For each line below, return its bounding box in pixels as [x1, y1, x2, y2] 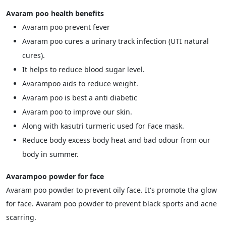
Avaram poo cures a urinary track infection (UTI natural [22, 36, 209, 46]
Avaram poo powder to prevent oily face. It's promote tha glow [6, 185, 217, 195]
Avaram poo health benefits [6, 9, 104, 18]
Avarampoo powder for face [6, 172, 104, 181]
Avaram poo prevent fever [22, 22, 110, 32]
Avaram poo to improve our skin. [22, 107, 132, 117]
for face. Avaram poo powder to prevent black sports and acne [6, 199, 217, 208]
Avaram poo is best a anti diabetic [22, 93, 137, 102]
